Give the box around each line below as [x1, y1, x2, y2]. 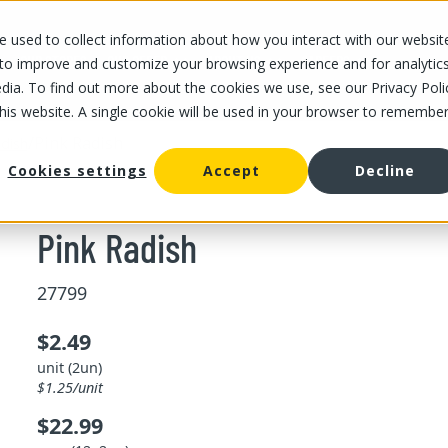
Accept [202, 161, 260, 181]
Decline [355, 161, 415, 181]
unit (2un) [36, 357, 102, 377]
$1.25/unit [36, 377, 103, 397]
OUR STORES [20, 51, 87, 70]
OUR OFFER [107, 51, 167, 70]
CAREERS [301, 51, 350, 70]
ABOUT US [207, 51, 261, 70]
